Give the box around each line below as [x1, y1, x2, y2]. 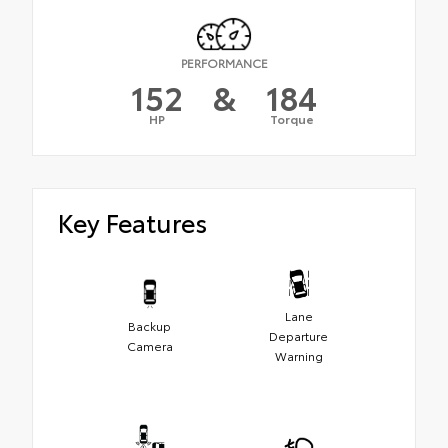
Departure [269, 327, 328, 345]
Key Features [58, 203, 207, 239]
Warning [274, 347, 323, 365]
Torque [269, 109, 314, 127]
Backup [128, 317, 171, 335]
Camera [126, 337, 173, 355]
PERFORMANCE [180, 53, 268, 71]
